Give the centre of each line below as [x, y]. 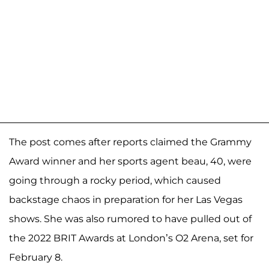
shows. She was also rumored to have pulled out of [130, 219]
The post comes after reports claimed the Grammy [130, 142]
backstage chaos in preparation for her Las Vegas [126, 200]
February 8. [36, 258]
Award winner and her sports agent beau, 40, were [130, 162]
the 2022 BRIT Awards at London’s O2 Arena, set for [131, 238]
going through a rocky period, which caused [115, 181]
